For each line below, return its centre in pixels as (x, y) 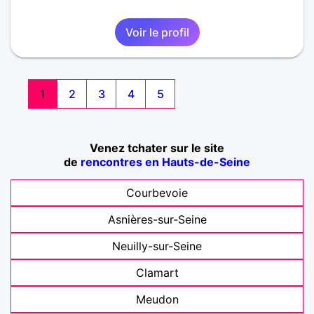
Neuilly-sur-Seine (157, 246)
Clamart (157, 273)
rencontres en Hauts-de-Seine (165, 162)
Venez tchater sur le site (157, 148)
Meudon (157, 300)
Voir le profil (157, 33)
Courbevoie (157, 193)
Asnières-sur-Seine (157, 220)
